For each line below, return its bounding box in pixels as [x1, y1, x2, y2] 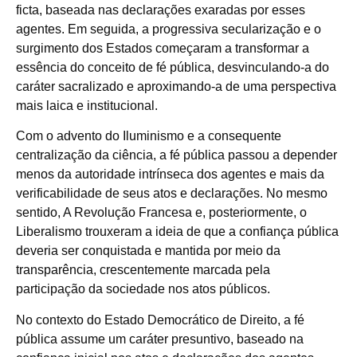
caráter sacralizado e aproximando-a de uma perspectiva [16, 79, 336, 93]
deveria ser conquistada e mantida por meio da [16, 244, 280, 258]
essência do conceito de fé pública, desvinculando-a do [16, 60, 329, 74]
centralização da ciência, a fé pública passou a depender [16, 148, 337, 163]
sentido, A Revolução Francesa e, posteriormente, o [16, 206, 307, 220]
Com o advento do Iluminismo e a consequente [16, 129, 281, 143]
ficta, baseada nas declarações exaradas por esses [16, 2, 305, 17]
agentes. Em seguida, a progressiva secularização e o [16, 22, 321, 36]
